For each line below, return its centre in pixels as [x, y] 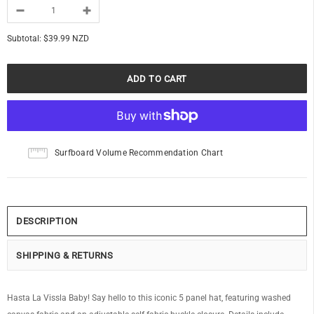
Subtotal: [24, 39]
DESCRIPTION [47, 221]
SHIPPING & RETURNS [65, 256]
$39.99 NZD [66, 39]
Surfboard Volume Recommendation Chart [139, 153]
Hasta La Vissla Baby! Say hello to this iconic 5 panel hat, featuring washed [149, 298]
